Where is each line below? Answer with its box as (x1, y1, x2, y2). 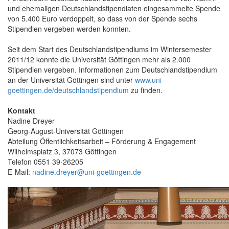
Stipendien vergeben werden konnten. (8, 23, 131, 34)
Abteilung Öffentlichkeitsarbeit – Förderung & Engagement (8, 135, 196, 146)
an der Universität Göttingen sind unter (8, 74, 135, 85)
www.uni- (135, 74, 164, 85)
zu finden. (129, 84, 163, 95)
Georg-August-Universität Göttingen (8, 125, 124, 136)
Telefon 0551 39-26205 (8, 156, 83, 167)
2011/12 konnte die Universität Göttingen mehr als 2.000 (8, 54, 191, 64)
